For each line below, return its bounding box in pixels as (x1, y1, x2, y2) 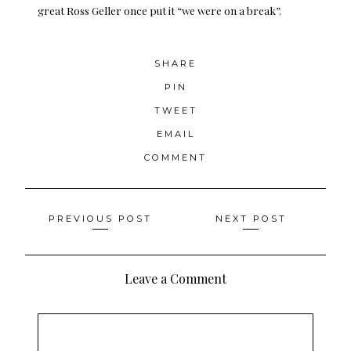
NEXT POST (215, 212, 287, 224)
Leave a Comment (125, 270, 226, 287)
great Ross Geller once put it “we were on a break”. (38, 2, 281, 17)
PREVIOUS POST (49, 212, 152, 224)
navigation (24, 235, 129, 266)
